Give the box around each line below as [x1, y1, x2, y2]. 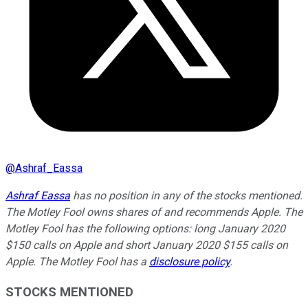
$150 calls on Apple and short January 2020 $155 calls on [5, 238, 288, 252]
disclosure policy [149, 254, 230, 268]
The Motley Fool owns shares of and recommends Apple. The [5, 205, 302, 219]
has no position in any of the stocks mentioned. [70, 188, 302, 202]
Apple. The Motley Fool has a [5, 254, 149, 268]
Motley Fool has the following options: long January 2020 [5, 221, 285, 235]
